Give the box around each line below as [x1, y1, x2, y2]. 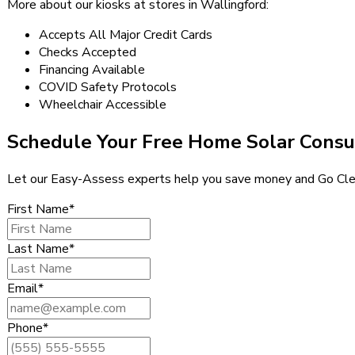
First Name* [7, 200, 74, 218]
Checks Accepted [39, 43, 136, 61]
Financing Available [39, 60, 145, 78]
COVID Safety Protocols [39, 78, 177, 96]
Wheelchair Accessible [39, 95, 166, 113]
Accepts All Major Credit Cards [39, 25, 212, 44]
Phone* [7, 319, 48, 337]
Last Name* [7, 239, 74, 258]
